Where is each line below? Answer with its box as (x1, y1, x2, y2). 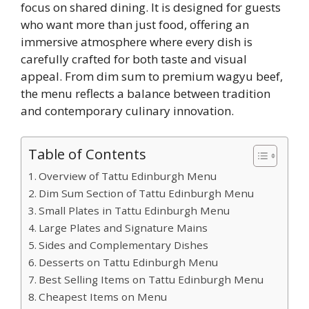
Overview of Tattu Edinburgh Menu (39, 169, 217, 183)
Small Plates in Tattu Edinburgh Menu (39, 203, 230, 218)
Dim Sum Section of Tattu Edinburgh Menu (39, 186, 255, 201)
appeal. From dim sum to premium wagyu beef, (21, 68, 283, 84)
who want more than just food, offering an (21, 16, 249, 32)
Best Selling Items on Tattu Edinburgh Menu (39, 272, 264, 287)
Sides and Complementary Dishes (39, 238, 209, 252)
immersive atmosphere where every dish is (21, 33, 252, 50)
